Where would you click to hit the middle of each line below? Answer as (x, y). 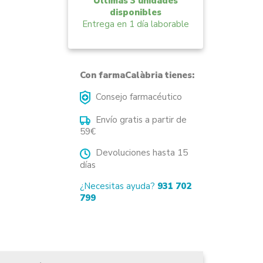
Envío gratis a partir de (140, 120)
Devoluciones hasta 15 (140, 153)
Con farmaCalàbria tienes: (137, 75)
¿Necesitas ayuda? (118, 186)
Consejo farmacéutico (137, 97)
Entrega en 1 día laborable (135, 24)
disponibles (135, 12)
